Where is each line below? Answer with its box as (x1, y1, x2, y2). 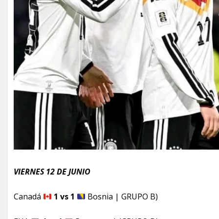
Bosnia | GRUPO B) (86, 191, 158, 202)
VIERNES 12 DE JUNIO (14, 166, 90, 177)
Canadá (14, 191, 43, 202)
